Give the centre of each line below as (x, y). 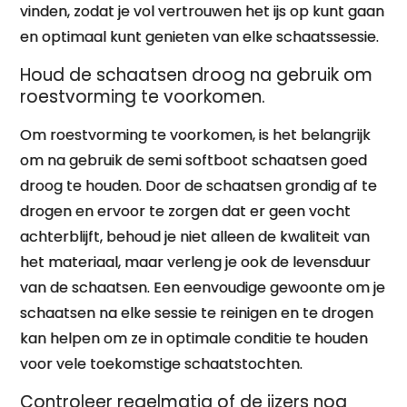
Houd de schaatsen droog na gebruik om (197, 75)
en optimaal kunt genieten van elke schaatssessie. (200, 37)
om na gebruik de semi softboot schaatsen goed (194, 160)
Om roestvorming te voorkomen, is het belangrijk (196, 135)
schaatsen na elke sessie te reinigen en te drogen (197, 313)
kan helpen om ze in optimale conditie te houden (194, 338)
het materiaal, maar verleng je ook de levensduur (196, 262)
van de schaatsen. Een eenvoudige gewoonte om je (203, 288)
